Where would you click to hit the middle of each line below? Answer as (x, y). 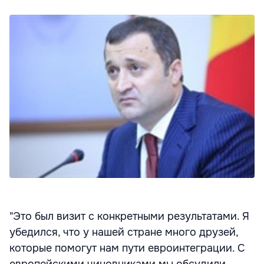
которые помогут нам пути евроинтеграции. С (127, 248)
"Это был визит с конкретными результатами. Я (129, 216)
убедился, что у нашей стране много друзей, (124, 232)
